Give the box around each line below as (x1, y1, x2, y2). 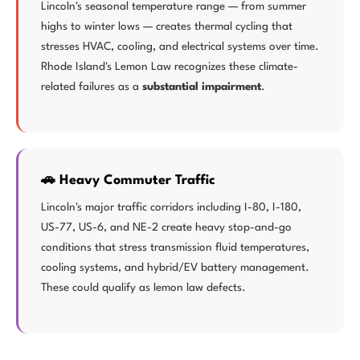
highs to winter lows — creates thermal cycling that (41, 21, 292, 32)
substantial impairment (142, 81, 261, 92)
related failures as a (41, 81, 142, 92)
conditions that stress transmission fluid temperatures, (41, 242, 309, 253)
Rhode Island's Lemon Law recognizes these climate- (41, 61, 298, 72)
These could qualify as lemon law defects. (41, 282, 246, 293)
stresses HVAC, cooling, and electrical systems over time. (41, 41, 319, 52)
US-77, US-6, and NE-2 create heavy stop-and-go (41, 222, 292, 233)
